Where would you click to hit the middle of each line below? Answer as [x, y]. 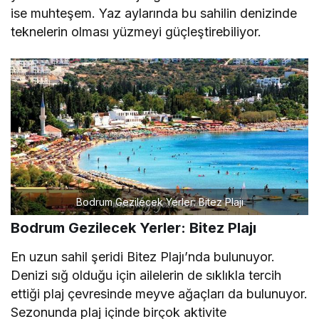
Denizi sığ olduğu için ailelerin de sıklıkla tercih [146, 275]
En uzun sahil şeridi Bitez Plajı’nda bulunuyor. [143, 256]
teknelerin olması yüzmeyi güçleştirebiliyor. [136, 31]
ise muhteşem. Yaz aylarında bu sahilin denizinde [154, 13]
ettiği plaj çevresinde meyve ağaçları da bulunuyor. [159, 293]
